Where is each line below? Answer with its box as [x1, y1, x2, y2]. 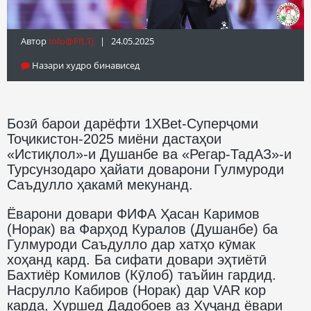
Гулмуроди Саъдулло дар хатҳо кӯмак [7, 236, 255, 252]
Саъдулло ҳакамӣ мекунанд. [7, 176, 193, 192]
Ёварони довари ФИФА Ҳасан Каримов [7, 205, 260, 221]
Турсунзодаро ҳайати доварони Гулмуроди [7, 161, 284, 177]
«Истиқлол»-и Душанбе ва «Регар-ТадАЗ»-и [7, 146, 292, 162]
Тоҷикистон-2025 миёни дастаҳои [7, 131, 221, 146]
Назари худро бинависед [30, 58, 140, 72]
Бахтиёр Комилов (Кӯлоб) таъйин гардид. [7, 267, 276, 283]
